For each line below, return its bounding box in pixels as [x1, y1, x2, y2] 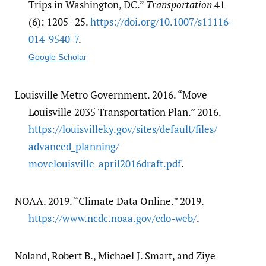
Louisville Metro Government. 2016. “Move [14, 87, 207, 102]
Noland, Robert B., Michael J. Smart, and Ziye [14, 248, 216, 262]
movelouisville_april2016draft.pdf [28, 156, 181, 170]
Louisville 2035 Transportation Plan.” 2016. [28, 104, 221, 119]
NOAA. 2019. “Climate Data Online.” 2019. [14, 194, 204, 208]
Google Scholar [28, 52, 87, 62]
